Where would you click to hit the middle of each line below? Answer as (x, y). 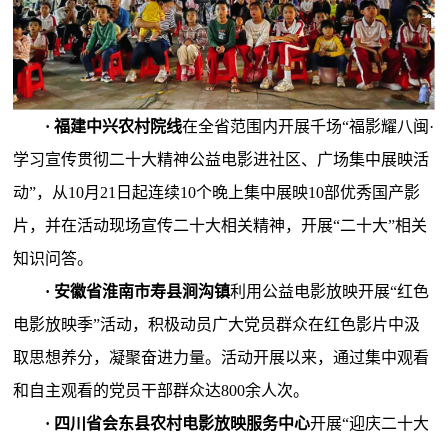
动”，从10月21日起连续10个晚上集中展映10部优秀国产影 (217, 193)
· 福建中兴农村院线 (114, 127)
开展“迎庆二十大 (370, 424)
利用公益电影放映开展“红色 (330, 292)
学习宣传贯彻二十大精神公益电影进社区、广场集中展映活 (221, 160)
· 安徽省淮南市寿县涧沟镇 (138, 292)
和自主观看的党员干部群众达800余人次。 (161, 391)
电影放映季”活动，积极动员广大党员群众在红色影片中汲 (217, 325)
